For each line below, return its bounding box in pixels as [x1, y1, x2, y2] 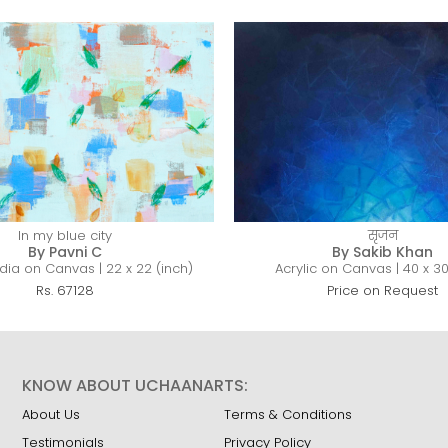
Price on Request [327, 281, 439, 300]
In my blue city [18, 226, 113, 245]
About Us [22, 405, 81, 424]
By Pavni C [28, 242, 103, 262]
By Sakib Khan [332, 242, 434, 262]
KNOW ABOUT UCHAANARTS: [22, 374, 249, 397]
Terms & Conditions [223, 405, 352, 424]
